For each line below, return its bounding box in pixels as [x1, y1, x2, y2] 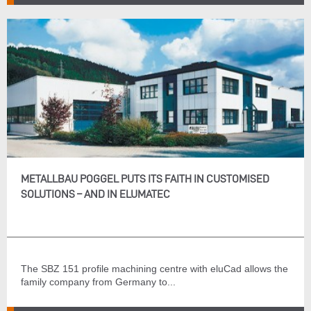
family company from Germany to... [21, 276, 176, 287]
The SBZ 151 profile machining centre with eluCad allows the [21, 263, 288, 274]
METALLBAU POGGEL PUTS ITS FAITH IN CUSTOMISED [21, 173, 269, 185]
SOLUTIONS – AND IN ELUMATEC [21, 188, 170, 200]
